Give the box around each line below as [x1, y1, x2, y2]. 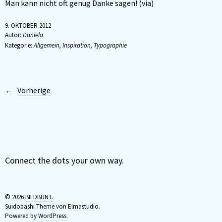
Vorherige [17, 85, 51, 95]
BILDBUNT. [25, 193, 53, 201]
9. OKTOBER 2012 [5, 21, 51, 30]
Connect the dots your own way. [5, 155, 124, 166]
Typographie [94, 41, 127, 50]
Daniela [21, 31, 43, 39]
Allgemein [34, 41, 59, 50]
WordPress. [38, 212, 68, 220]
